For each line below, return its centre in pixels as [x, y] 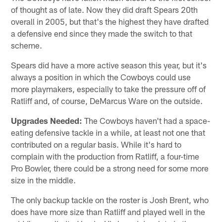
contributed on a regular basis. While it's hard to [96, 144]
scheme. [27, 45]
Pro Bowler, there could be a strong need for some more [110, 168]
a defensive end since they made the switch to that [102, 33]
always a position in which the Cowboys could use [101, 77]
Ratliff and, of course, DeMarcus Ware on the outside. [107, 100]
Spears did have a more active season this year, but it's [109, 65]
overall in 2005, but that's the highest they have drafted [110, 21]
